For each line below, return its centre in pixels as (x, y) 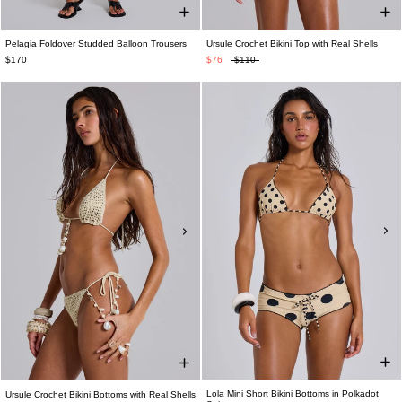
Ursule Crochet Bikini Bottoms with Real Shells (100, 394)
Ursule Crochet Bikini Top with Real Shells (292, 44)
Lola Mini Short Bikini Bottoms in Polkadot (293, 394)
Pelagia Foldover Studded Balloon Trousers (96, 44)
